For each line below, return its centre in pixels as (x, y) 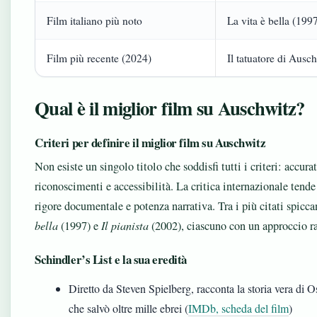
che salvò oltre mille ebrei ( (128, 308)
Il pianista (125, 225)
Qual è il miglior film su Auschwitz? (170, 108)
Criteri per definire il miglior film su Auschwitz (150, 143)
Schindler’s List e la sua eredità (111, 259)
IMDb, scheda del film (238, 308)
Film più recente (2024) (99, 58)
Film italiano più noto (94, 21)
